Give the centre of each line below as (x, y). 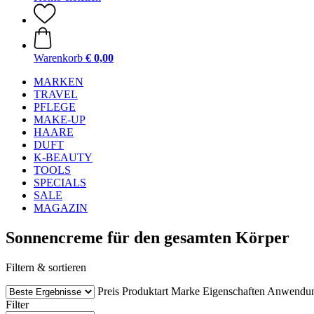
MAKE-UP (60, 120)
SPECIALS (60, 183)
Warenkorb (58, 58)
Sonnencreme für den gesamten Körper (148, 237)
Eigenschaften (234, 291)
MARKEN (59, 82)
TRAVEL (56, 94)
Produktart (145, 291)
